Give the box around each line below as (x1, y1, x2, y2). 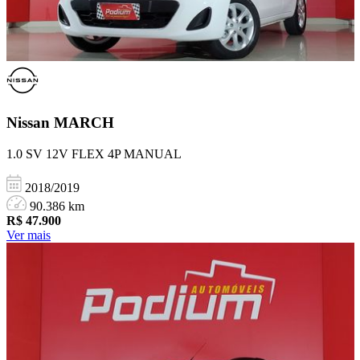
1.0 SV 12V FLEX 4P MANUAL (6, 147, 182, 162)
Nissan (6, 114, 54, 132)
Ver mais (6, 228, 51, 243)
